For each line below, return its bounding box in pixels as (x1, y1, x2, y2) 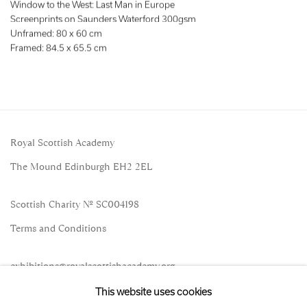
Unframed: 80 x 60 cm (10, 27, 102, 39)
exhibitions (10, 259, 59, 273)
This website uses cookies (95, 285, 212, 297)
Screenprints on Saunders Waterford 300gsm (10, 13, 196, 25)
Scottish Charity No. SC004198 (10, 197, 139, 212)
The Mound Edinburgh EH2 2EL (10, 160, 152, 174)
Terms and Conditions (10, 221, 106, 236)
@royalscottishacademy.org (59, 259, 175, 273)
